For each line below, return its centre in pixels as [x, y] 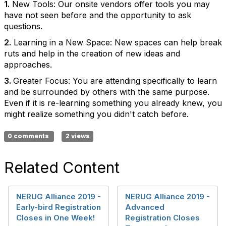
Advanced [145, 207]
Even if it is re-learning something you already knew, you [113, 103]
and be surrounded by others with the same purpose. [107, 92]
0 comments [29, 136]
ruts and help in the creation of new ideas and [92, 53]
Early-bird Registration [59, 207]
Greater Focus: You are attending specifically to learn [115, 81]
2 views [77, 136]
